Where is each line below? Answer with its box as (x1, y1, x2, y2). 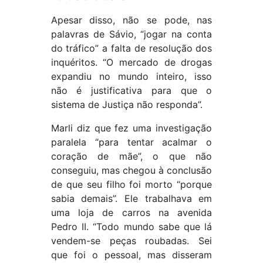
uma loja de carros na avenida (50, 207, 213, 219)
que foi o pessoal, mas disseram (50, 249, 213, 261)
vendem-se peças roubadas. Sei (50, 235, 213, 247)
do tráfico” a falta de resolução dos (50, 42, 213, 55)
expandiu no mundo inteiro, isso (50, 70, 213, 83)
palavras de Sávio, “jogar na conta (50, 28, 213, 41)
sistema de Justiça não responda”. (50, 99, 203, 111)
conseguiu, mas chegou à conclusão (50, 164, 213, 177)
